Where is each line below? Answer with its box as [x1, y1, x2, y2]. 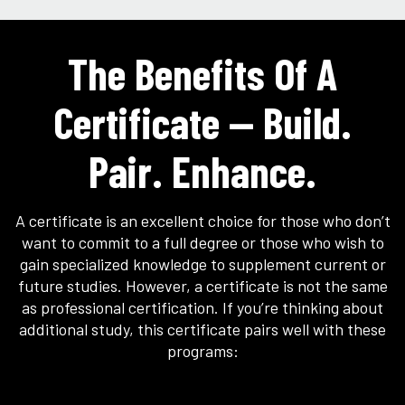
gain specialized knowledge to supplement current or [19, 254, 386, 275]
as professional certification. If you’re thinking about [22, 297, 383, 318]
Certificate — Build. [53, 96, 352, 149]
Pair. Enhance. [89, 145, 316, 198]
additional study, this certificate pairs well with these [19, 319, 386, 340]
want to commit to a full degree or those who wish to [21, 232, 384, 253]
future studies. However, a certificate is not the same [17, 276, 388, 297]
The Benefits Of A [68, 47, 337, 100]
